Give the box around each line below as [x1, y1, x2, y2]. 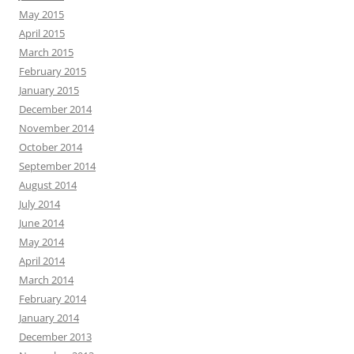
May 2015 [19, 7, 64, 22]
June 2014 [19, 216, 64, 231]
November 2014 [19, 121, 94, 136]
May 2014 [19, 235, 64, 250]
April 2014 [19, 254, 65, 269]
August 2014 [19, 178, 77, 193]
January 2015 [19, 83, 79, 98]
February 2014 [19, 292, 86, 307]
